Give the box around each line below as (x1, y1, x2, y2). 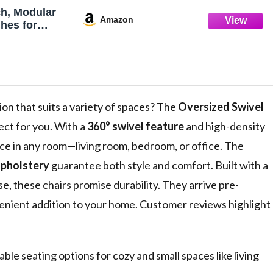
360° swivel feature (87, 119, 184, 133)
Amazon (100, 14, 133, 24)
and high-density (184, 119, 265, 133)
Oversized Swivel (178, 100, 264, 114)
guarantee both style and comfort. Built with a (49, 158, 268, 172)
